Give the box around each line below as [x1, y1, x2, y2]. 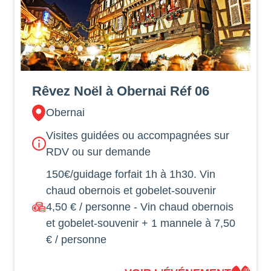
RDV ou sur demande [46, 145, 151, 158]
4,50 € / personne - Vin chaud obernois [46, 200, 234, 213]
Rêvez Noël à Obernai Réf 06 [32, 83, 210, 99]
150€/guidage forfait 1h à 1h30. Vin [46, 168, 216, 180]
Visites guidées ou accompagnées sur [46, 129, 230, 142]
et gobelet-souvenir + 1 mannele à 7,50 [46, 217, 236, 229]
